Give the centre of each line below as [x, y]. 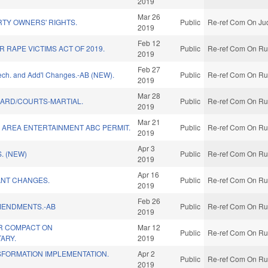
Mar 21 [149, 122]
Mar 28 [149, 96]
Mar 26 [149, 17]
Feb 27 [149, 69]
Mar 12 [149, 227]
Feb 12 [149, 43]
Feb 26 [149, 201]
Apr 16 [149, 175]
